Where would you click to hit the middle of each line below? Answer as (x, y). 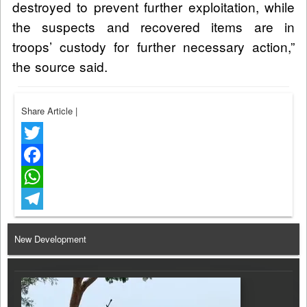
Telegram (39, 220)
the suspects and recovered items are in (153, 26)
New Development (50, 238)
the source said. (60, 66)
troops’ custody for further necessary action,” (153, 46)
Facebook (41, 176)
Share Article (48, 110)
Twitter (34, 154)
